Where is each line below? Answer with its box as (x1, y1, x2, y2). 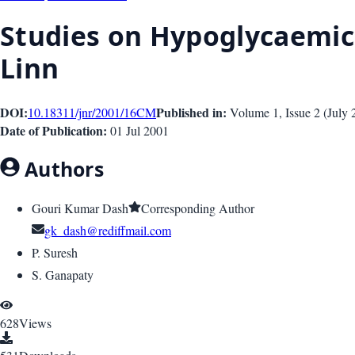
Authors (19, 155, 104, 182)
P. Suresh (32, 244, 78, 261)
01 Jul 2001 (110, 121, 169, 139)
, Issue (279, 103, 314, 120)
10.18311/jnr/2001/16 (28, 103, 136, 120)
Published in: (156, 102, 227, 121)
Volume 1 (230, 103, 279, 120)
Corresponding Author (141, 200, 254, 217)
